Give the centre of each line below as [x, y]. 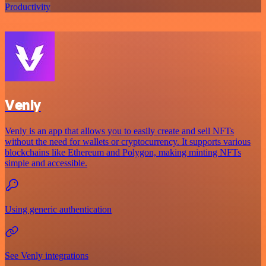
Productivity [28, 7]
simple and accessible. [46, 163]
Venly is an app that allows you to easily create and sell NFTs [119, 131]
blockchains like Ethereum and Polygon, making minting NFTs [123, 153]
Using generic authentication [58, 210]
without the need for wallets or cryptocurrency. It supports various [128, 142]
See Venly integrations [47, 256]
